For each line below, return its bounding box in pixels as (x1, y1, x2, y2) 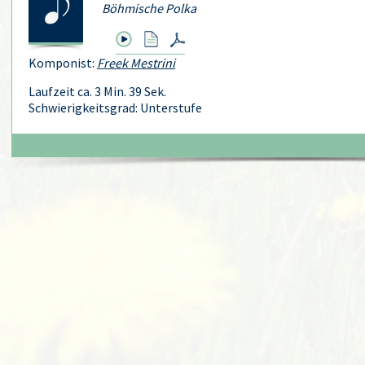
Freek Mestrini (97, 55, 175, 71)
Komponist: (29, 55, 97, 71)
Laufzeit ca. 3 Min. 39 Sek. (29, 83, 166, 99)
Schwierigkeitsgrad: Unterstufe (29, 99, 202, 116)
